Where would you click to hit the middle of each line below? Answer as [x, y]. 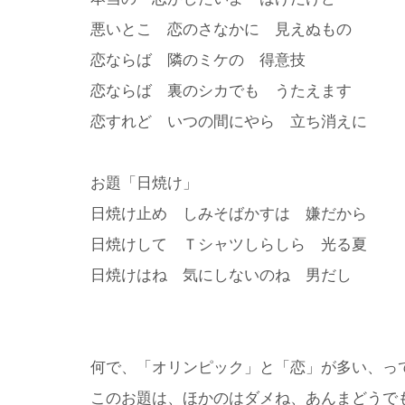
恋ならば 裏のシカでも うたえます [221, 90]
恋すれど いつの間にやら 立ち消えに [229, 121]
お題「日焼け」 [144, 183]
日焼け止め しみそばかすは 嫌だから [229, 213]
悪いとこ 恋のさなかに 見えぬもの [221, 29]
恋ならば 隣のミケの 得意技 [198, 60]
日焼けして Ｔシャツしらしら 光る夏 [229, 244]
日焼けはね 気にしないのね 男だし [221, 275]
